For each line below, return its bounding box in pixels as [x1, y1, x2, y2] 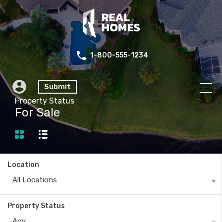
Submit [44, 82, 71, 92]
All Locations [12, 175, 57, 184]
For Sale [15, 105, 60, 119]
